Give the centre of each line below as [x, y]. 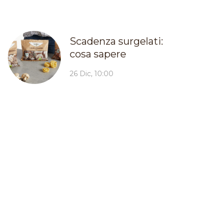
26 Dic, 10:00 [91, 73]
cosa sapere [98, 54]
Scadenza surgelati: [116, 41]
